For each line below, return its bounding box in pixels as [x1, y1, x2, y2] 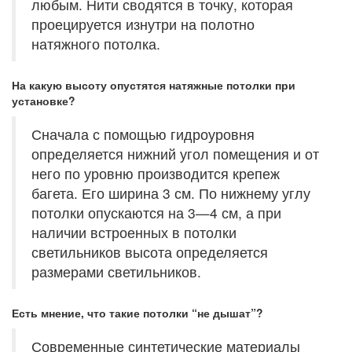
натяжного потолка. [31, 34, 160, 53]
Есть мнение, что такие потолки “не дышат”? [12, 305, 263, 321]
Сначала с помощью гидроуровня [31, 124, 255, 144]
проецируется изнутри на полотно [31, 14, 255, 34]
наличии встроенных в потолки [31, 222, 236, 242]
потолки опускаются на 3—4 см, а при [31, 203, 281, 222]
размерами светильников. [31, 262, 201, 281]
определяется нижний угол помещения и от [31, 144, 319, 163]
